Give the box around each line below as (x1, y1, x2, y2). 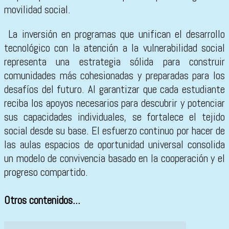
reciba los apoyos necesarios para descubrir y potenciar (4, 96, 225, 110)
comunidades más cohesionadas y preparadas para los (4, 68, 225, 83)
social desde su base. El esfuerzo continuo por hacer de (4, 124, 225, 138)
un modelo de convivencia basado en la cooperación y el (4, 151, 225, 166)
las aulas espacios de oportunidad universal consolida (4, 138, 225, 152)
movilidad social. (4, 3, 71, 17)
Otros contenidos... (4, 193, 80, 208)
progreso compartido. (4, 165, 88, 179)
